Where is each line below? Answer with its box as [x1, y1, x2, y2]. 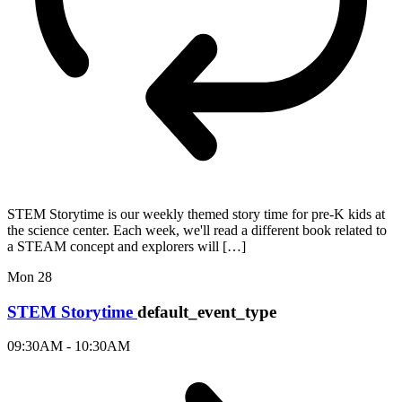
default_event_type [137, 301, 276, 321]
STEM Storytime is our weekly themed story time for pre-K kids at [7, 205, 385, 222]
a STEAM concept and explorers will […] [7, 238, 246, 254]
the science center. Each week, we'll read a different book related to [7, 222, 387, 238]
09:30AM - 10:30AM [7, 338, 130, 354]
